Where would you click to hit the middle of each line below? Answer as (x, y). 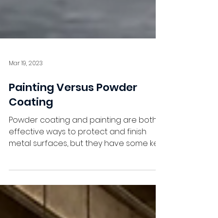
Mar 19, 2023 (26, 82)
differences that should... (55, 174)
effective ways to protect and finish (78, 151)
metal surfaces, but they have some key (86, 163)
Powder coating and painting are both (83, 139)
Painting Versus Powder (73, 107)
